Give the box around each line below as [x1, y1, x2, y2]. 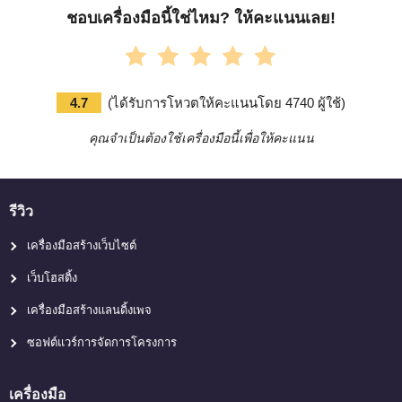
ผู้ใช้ [314, 94, 341, 110]
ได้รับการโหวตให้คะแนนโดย [112, 94, 285, 110]
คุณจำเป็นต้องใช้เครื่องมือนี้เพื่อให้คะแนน [88, 130, 314, 145]
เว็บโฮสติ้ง [27, 270, 77, 284]
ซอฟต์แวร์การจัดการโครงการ [27, 335, 177, 349]
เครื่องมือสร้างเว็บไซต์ [27, 238, 136, 252]
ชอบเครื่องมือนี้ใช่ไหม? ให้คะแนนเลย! [66, 8, 336, 27]
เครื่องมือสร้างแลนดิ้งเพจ [27, 302, 152, 317]
